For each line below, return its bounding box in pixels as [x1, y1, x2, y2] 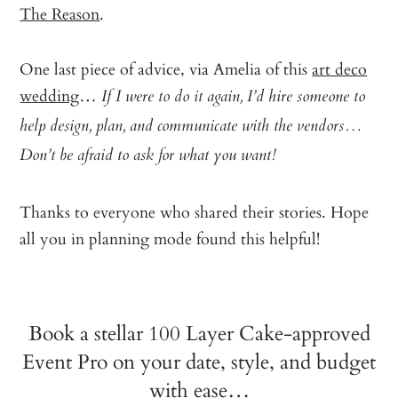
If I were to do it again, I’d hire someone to [101, 84, 366, 111]
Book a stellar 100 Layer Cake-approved [28, 316, 370, 347]
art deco [312, 55, 368, 81]
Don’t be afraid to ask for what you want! [20, 142, 277, 170]
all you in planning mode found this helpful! [20, 225, 321, 251]
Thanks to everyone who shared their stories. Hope [20, 198, 370, 224]
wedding [20, 82, 80, 107]
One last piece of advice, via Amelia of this [20, 55, 313, 81]
